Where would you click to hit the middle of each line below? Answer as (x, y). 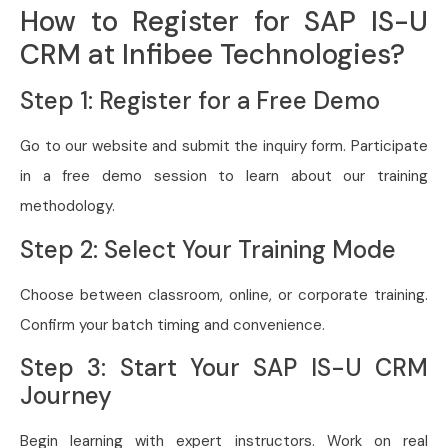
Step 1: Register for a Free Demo (200, 101)
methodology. (67, 206)
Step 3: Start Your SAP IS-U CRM (224, 368)
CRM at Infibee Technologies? (212, 55)
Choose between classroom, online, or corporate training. (224, 294)
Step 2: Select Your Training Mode (208, 249)
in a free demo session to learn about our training (224, 176)
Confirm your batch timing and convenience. (172, 324)
